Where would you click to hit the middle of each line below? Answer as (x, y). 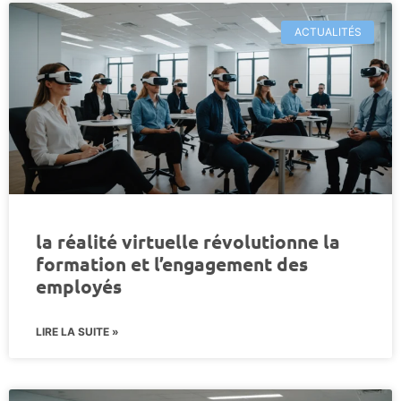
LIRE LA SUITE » (77, 331)
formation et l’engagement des (172, 263)
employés (79, 286)
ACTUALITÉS (328, 31)
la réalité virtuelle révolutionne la (188, 241)
